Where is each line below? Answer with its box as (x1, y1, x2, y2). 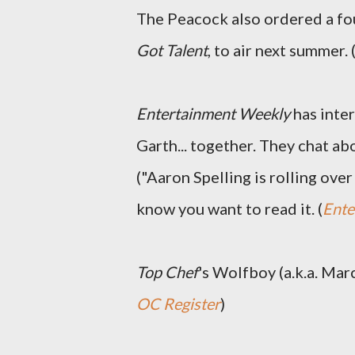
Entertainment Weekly (136, 104, 290, 123)
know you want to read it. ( (136, 199, 323, 218)
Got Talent (136, 40, 208, 59)
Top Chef (136, 262, 198, 281)
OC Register (136, 294, 220, 313)
